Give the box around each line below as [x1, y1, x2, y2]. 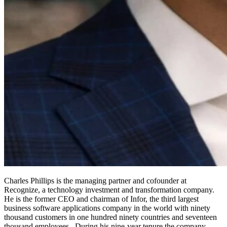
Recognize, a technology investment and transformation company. [4, 185, 214, 195]
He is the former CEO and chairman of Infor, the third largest [4, 195, 199, 204]
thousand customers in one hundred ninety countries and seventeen [4, 213, 217, 222]
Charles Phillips [4, 176, 54, 185]
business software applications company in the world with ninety [4, 204, 210, 213]
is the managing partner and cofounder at [56, 176, 186, 185]
